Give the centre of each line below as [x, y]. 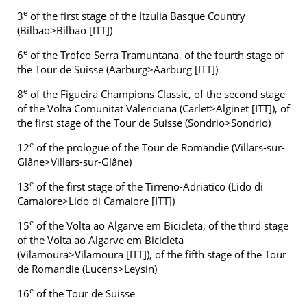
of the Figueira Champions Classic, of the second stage [156, 94]
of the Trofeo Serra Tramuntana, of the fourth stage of [156, 55]
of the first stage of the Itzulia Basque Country [136, 16]
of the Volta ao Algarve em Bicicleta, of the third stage [161, 225]
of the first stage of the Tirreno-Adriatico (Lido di [148, 186]
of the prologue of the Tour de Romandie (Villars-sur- [159, 147]
